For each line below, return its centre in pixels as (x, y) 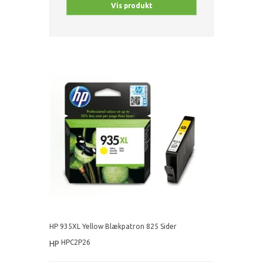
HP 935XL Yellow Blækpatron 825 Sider (113, 227)
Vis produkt (131, 6)
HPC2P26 (76, 242)
